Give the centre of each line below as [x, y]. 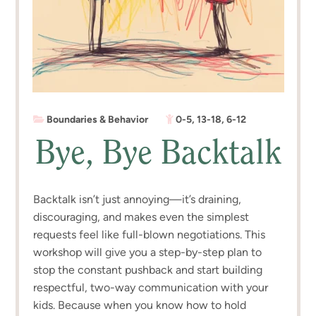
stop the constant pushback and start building [148, 269]
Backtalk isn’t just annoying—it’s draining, [138, 199]
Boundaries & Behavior [98, 119]
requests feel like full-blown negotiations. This [150, 234]
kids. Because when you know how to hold [140, 305]
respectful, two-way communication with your [151, 287]
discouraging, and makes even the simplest [141, 217]
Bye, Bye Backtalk [158, 155]
